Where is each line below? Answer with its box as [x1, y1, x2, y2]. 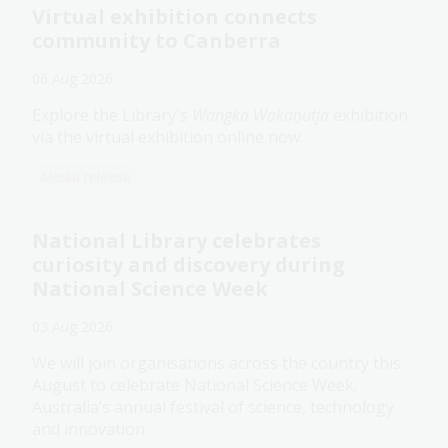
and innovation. [32, 417, 148, 440]
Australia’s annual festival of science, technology [32, 395, 394, 418]
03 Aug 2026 [32, 316, 113, 336]
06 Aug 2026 [32, 68, 113, 88]
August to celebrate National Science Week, [32, 373, 358, 396]
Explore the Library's [32, 103, 192, 126]
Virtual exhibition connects [32, 2, 317, 30]
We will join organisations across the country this [32, 351, 401, 374]
